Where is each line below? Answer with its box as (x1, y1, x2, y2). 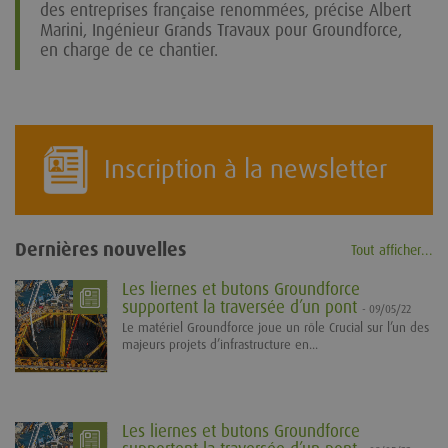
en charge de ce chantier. (40, 38, 218, 61)
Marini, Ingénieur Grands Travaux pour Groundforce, (40, 18, 402, 41)
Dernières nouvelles (15, 236, 186, 262)
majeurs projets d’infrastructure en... (122, 335, 318, 353)
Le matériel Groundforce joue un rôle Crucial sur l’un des (122, 318, 429, 336)
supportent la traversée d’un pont (122, 295, 362, 318)
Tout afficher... (351, 240, 433, 259)
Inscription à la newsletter (104, 151, 387, 186)
